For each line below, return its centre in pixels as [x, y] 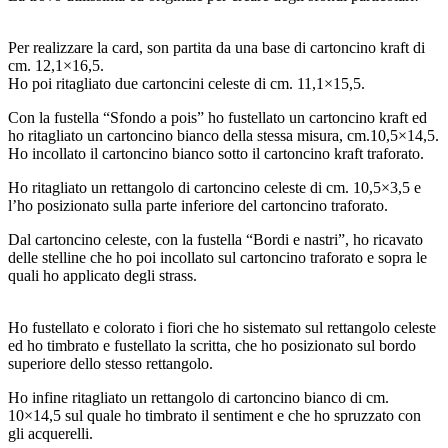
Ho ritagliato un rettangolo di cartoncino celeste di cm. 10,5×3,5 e [214, 187]
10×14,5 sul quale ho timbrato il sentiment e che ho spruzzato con [214, 415]
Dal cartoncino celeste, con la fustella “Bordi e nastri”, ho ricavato [215, 239]
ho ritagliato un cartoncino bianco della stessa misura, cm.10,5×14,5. [223, 135]
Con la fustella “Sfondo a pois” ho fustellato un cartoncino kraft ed [217, 117]
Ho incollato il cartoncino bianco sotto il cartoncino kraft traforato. [216, 153]
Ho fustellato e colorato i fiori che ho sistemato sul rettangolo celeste [222, 327]
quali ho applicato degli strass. [102, 275]
